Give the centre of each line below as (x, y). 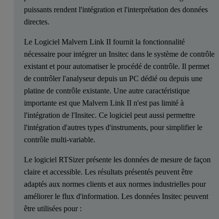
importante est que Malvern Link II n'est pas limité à (104, 103)
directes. (36, 22)
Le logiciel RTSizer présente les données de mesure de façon (117, 159)
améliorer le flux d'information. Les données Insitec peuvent (116, 196)
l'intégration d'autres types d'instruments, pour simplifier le (113, 127)
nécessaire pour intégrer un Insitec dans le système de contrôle (119, 54)
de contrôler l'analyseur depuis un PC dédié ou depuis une (113, 78)
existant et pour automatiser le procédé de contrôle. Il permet (116, 66)
